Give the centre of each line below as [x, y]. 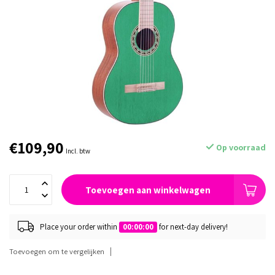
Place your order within [79, 227]
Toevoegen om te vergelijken [57, 251]
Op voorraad [240, 147]
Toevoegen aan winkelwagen [148, 190]
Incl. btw [78, 151]
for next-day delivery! [192, 227]
